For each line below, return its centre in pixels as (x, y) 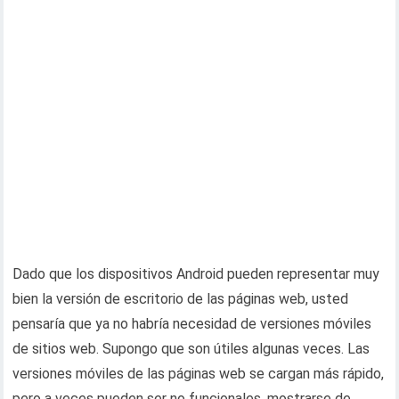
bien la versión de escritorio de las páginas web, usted (181, 299)
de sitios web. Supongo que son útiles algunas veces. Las (191, 349)
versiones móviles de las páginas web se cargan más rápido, (199, 374)
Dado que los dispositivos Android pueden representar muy (196, 274)
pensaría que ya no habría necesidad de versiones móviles (192, 324)
